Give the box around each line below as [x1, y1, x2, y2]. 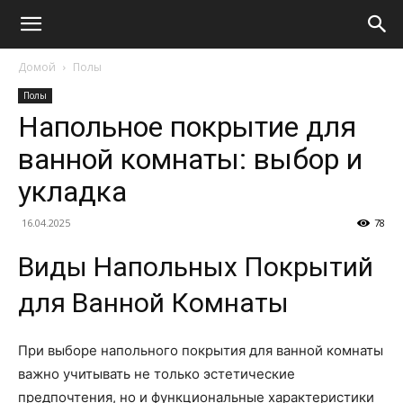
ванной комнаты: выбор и [18, 142, 363, 176]
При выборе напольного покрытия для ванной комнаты [18, 342, 383, 360]
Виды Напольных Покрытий [18, 251, 373, 283]
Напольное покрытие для [18, 110, 356, 144]
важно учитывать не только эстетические [18, 365, 295, 383]
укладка [18, 175, 127, 209]
